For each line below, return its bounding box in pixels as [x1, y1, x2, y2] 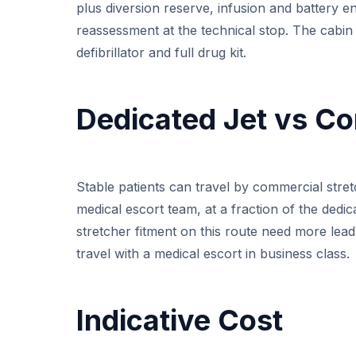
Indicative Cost [76, 302, 283, 338]
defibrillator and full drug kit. [76, 44, 246, 60]
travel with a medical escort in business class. [76, 245, 350, 261]
